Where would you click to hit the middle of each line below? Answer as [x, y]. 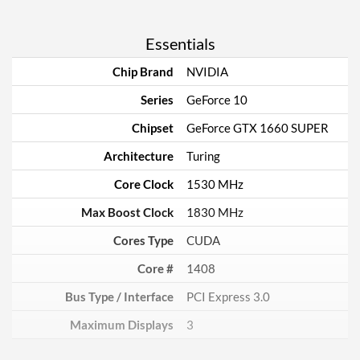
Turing [203, 156]
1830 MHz [215, 212]
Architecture [139, 156]
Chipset [153, 128]
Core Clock [144, 184]
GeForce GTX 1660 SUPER [258, 128]
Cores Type [143, 240]
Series [157, 100]
